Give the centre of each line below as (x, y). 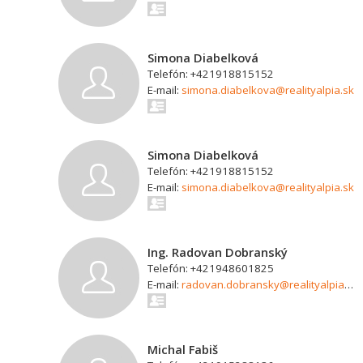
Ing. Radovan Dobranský (218, 252)
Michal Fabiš (183, 349)
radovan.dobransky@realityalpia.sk (263, 284)
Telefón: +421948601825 (211, 268)
